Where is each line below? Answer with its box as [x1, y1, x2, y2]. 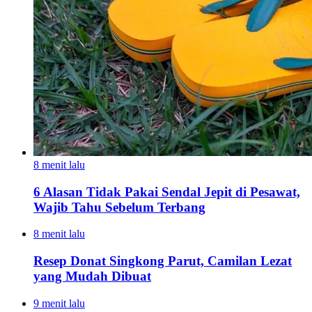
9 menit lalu [33, 297, 85, 309]
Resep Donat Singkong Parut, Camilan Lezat [33, 253, 292, 269]
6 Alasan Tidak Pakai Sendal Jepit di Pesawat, [33, 184, 300, 199]
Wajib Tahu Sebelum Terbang [33, 199, 205, 214]
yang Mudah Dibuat [33, 269, 151, 284]
